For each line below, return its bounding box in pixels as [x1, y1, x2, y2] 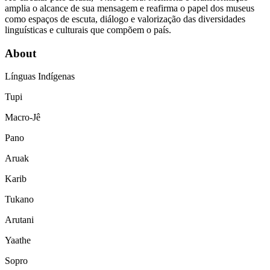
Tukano [5, 194, 34, 205]
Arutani [5, 215, 34, 225]
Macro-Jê [5, 112, 40, 123]
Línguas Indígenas [5, 71, 75, 82]
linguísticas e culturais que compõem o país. [5, 24, 171, 35]
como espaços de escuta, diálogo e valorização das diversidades [5, 13, 245, 24]
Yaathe [5, 235, 31, 246]
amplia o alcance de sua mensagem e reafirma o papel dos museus [5, 2, 254, 13]
